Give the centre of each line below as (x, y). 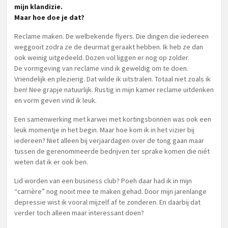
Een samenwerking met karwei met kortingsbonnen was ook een (113, 119)
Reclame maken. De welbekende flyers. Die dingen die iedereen (111, 36)
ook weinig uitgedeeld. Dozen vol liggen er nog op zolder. (102, 58)
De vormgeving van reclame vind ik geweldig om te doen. (101, 68)
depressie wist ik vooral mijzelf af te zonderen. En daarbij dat (107, 202)
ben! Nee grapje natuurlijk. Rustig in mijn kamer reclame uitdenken (114, 90)
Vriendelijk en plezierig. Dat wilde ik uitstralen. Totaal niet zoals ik (112, 79)
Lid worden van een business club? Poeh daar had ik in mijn (103, 181)
